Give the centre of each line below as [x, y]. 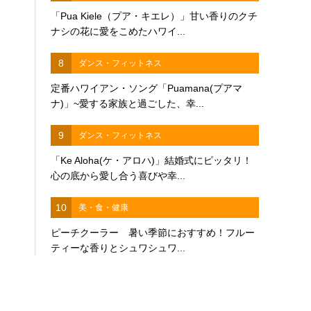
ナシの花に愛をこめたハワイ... [118, 31]
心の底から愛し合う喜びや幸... [118, 175]
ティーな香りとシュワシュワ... [118, 247]
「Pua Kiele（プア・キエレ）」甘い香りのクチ [154, 16]
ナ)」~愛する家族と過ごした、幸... [128, 103]
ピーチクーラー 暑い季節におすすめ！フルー [153, 232]
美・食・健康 [104, 207]
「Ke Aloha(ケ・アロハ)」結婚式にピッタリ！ [152, 160]
